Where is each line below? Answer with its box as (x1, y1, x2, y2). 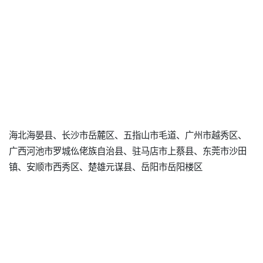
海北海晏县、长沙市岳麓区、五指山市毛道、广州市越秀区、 (9, 128, 247, 141)
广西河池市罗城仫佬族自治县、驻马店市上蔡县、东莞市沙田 (9, 144, 247, 157)
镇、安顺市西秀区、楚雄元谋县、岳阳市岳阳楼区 (9, 160, 203, 173)
